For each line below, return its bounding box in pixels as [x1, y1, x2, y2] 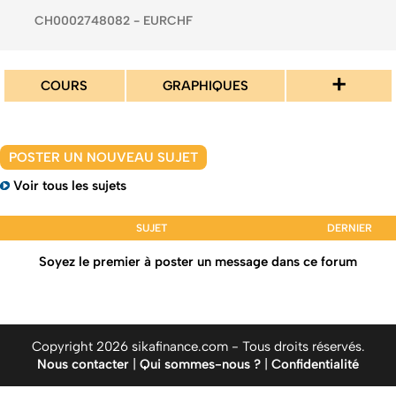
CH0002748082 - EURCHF [34, 12, 193, 28]
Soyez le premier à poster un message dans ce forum [39, 254, 357, 270]
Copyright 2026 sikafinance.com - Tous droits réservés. [31, 339, 365, 354]
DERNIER [327, 222, 372, 234]
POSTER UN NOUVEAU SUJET [9, 149, 198, 165]
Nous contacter [37, 356, 129, 372]
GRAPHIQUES [163, 78, 248, 94]
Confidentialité [271, 356, 359, 372]
